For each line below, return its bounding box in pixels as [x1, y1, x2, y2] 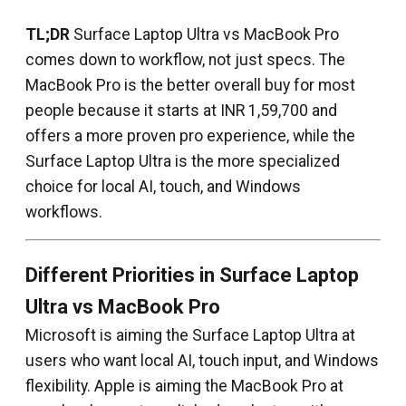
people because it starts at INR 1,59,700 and [25, 101, 337, 120]
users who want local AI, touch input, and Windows [25, 351, 379, 370]
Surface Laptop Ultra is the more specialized [25, 151, 340, 170]
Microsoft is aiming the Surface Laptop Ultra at [25, 325, 355, 344]
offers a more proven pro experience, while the [25, 126, 355, 145]
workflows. [25, 202, 102, 221]
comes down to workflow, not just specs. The [25, 50, 345, 69]
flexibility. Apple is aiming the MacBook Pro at [25, 376, 343, 395]
